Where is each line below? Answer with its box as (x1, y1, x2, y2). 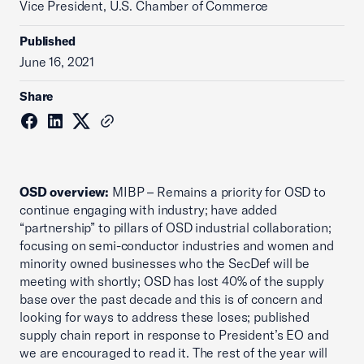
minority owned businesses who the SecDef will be (19, 255, 310, 271)
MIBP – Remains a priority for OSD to (109, 184, 326, 200)
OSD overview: (19, 184, 110, 200)
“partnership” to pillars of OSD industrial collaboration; (19, 219, 331, 236)
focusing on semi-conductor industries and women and (19, 237, 334, 253)
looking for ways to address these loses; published (19, 309, 310, 325)
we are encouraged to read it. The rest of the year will (19, 344, 328, 361)
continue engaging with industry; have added (19, 201, 277, 218)
